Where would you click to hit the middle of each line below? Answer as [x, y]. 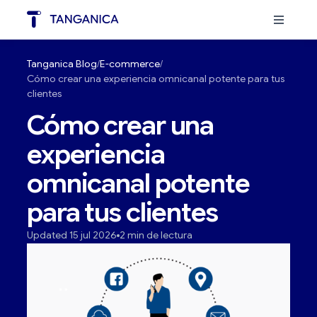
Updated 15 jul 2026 [72, 235]
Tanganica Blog [62, 64]
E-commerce [130, 64]
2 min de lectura [156, 235]
